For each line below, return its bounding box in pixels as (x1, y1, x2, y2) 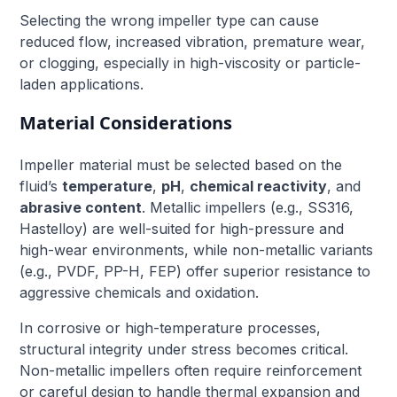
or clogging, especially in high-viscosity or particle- (19, 53, 362, 72)
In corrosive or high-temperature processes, (19, 318, 322, 337)
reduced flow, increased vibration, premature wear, (19, 32, 366, 51)
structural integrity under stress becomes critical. (19, 339, 349, 358)
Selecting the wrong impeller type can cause (19, 11, 320, 29)
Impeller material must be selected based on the (19, 155, 343, 174)
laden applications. (19, 74, 144, 93)
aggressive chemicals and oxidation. (19, 283, 260, 301)
